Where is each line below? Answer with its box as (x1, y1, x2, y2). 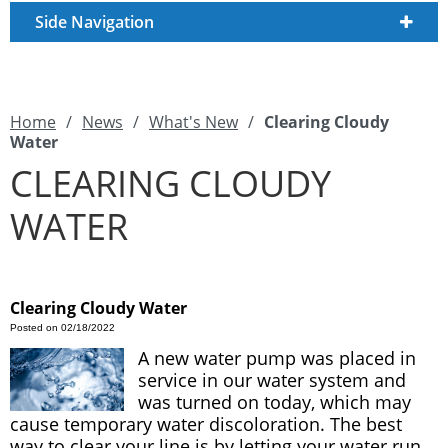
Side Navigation (35, 11, 154, 33)
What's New (149, 111, 238, 133)
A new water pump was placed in (138, 346, 417, 370)
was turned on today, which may (138, 390, 412, 414)
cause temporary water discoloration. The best (10, 412, 402, 436)
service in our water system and (138, 368, 407, 392)
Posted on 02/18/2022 (10, 322, 115, 333)
